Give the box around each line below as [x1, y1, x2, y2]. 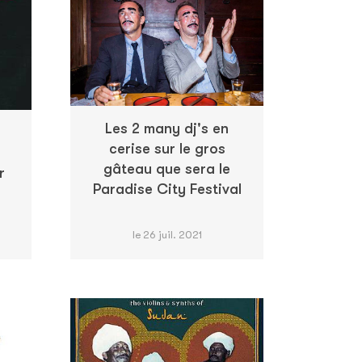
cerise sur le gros [108, 141, 225, 158]
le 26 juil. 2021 [132, 228, 202, 241]
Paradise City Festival [92, 181, 242, 198]
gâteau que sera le [103, 161, 230, 178]
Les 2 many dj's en [105, 120, 229, 137]
